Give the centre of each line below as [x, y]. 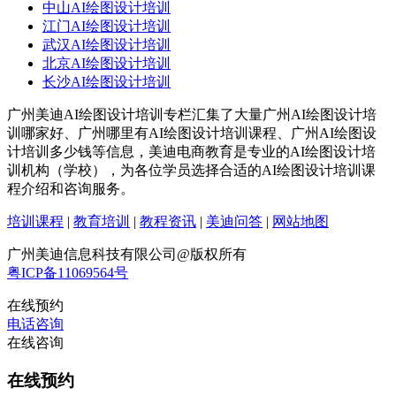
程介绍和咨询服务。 [71, 189]
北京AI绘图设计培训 [107, 64]
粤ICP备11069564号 [68, 273]
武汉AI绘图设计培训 [107, 45]
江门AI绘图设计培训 [107, 27]
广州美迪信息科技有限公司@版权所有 [127, 255]
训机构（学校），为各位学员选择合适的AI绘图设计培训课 [191, 171]
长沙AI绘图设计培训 [107, 82]
